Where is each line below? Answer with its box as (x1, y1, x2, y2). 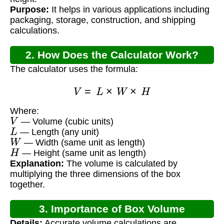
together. (10, 179, 45, 190)
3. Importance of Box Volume (39, 203, 185, 215)
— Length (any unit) (17, 127, 99, 137)
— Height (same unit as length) (19, 148, 146, 158)
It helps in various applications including (49, 4, 209, 15)
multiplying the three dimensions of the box (10, 169, 180, 179)
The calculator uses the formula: (10, 64, 138, 74)
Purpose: (10, 4, 49, 15)
